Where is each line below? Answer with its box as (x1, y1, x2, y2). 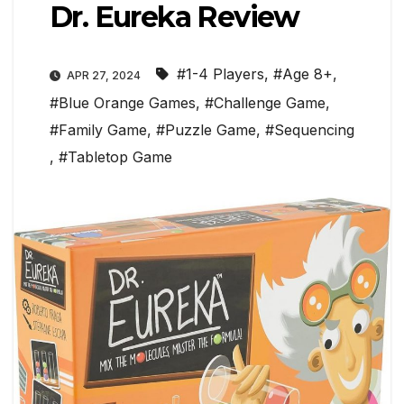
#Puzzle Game (156, 121, 256, 140)
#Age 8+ (273, 65, 333, 84)
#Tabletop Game (59, 148, 172, 167)
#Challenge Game (205, 94, 326, 113)
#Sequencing (265, 121, 354, 140)
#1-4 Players (177, 65, 264, 84)
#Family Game (50, 121, 147, 140)
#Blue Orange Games (50, 94, 196, 113)
